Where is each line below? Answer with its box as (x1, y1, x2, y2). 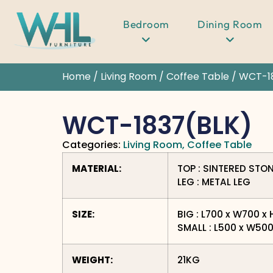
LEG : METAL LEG (177, 175, 250, 189)
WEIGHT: (72, 253, 113, 267)
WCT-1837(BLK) (62, 108, 252, 143)
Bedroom (123, 18, 169, 30)
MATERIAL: (72, 162, 121, 175)
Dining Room (197, 18, 263, 30)
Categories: (62, 138, 121, 152)
